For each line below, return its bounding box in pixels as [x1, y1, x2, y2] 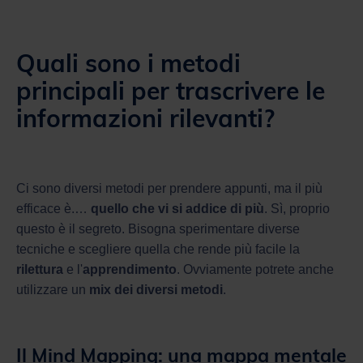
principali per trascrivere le [16, 75, 325, 106]
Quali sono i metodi [16, 47, 241, 79]
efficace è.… [16, 201, 91, 216]
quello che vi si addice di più [91, 201, 264, 216]
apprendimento [83, 262, 177, 276]
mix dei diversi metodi [89, 282, 223, 297]
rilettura [16, 262, 63, 276]
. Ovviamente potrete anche [177, 262, 334, 276]
